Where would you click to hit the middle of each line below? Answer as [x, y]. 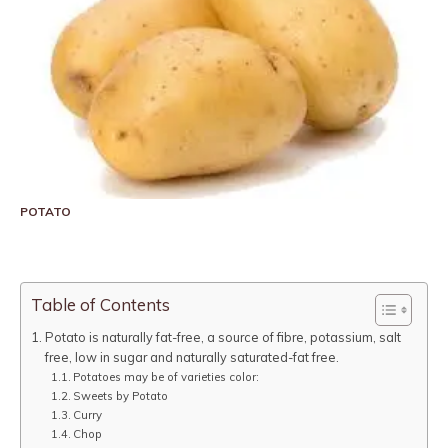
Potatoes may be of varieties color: [166, 376]
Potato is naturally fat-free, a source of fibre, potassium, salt [222, 336]
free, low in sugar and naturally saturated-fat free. [191, 356]
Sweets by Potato [121, 395]
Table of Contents [100, 305]
